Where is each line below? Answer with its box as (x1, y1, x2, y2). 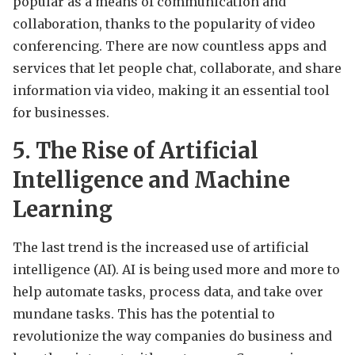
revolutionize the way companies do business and (13, 328, 332, 345)
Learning (13, 196, 113, 223)
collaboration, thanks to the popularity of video (13, 16, 315, 32)
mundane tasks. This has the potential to (13, 306, 275, 323)
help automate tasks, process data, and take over (13, 284, 323, 300)
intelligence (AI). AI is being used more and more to (13, 261, 340, 278)
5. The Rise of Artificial (13, 137, 258, 165)
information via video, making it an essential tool (13, 82, 330, 99)
